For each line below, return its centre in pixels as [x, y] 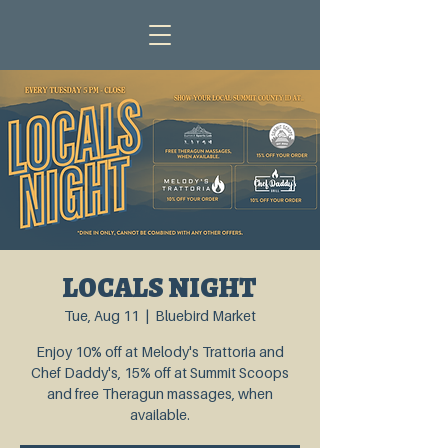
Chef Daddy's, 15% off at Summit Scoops [160, 372]
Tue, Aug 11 [101, 315]
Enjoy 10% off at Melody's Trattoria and [160, 351]
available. [160, 414]
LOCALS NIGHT [160, 288]
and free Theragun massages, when [160, 393]
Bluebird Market [205, 315]
